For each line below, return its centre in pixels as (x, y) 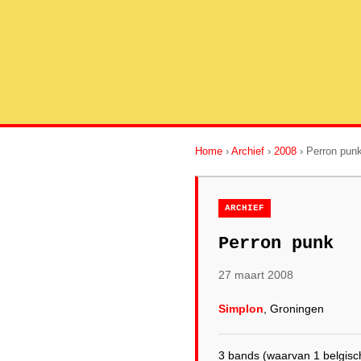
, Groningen (294, 309)
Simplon (241, 309)
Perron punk (276, 244)
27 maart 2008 (256, 275)
